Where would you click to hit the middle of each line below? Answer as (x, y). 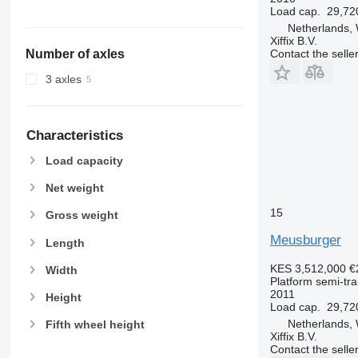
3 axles (63, 80)
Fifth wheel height (95, 325)
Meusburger (305, 240)
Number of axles (75, 54)
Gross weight (82, 215)
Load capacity (84, 161)
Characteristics (74, 136)
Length (65, 243)
